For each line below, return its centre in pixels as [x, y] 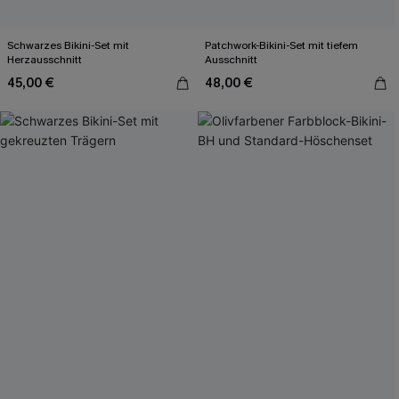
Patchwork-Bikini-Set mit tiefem [281, 45]
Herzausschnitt [45, 60]
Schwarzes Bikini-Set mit [68, 45]
